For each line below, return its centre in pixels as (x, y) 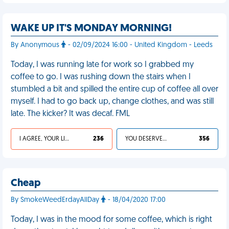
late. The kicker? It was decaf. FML (70, 114)
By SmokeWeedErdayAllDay (56, 200)
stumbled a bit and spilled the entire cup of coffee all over (114, 89)
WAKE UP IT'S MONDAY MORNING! (91, 29)
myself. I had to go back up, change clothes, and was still (112, 102)
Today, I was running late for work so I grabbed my (102, 65)
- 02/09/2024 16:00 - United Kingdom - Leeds (139, 45)
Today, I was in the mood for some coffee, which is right (111, 220)
